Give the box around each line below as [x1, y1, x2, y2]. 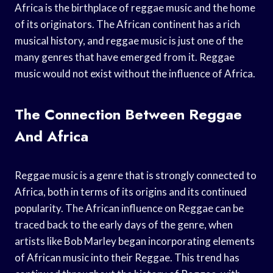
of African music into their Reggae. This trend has [15, 250, 239, 264]
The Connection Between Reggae [15, 103, 242, 125]
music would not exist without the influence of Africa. [15, 66, 255, 80]
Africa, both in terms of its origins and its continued [15, 185, 247, 198]
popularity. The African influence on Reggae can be [15, 201, 244, 214]
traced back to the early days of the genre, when [15, 218, 233, 231]
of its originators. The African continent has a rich [15, 17, 240, 30]
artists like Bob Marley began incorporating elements [15, 234, 255, 247]
